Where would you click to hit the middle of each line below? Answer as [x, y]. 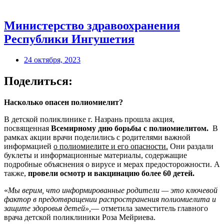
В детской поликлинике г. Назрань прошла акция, [89, 119]
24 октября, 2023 [52, 60]
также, [16, 173]
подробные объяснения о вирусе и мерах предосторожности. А [112, 164]
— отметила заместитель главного [149, 208]
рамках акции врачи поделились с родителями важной [97, 137]
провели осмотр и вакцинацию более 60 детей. [111, 173]
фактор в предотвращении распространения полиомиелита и [110, 199]
